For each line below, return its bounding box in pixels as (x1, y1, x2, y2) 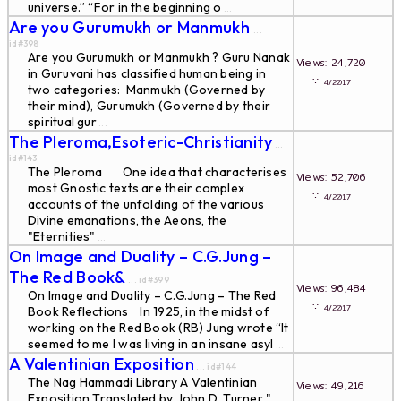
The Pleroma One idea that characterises (28, 164, 287, 180)
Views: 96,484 (296, 280, 385, 296)
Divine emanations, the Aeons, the (28, 212, 227, 228)
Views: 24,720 (296, 55, 385, 71)
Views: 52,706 (296, 169, 385, 185)
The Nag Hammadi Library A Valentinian (28, 374, 258, 390)
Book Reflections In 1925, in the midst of (28, 303, 269, 320)
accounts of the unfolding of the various (28, 196, 264, 212)
